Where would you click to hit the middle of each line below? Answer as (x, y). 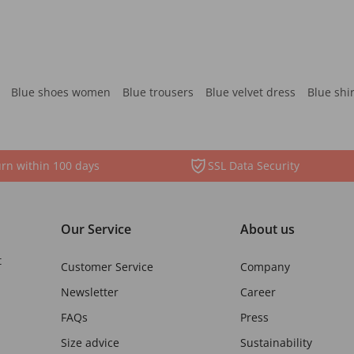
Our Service (96, 229)
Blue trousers (158, 92)
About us (267, 229)
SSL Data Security (254, 166)
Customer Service (107, 267)
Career (258, 292)
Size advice (90, 343)
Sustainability (276, 343)
